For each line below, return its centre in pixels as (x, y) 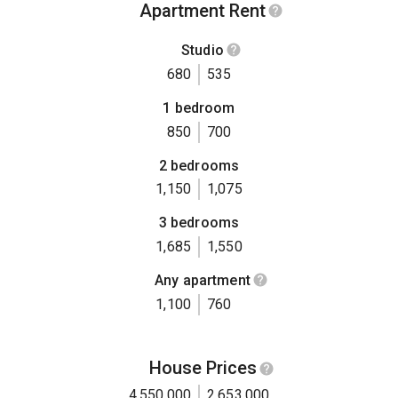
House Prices (203, 368)
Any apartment (203, 281)
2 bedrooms (199, 165)
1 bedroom (199, 108)
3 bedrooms (199, 223)
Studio (203, 50)
